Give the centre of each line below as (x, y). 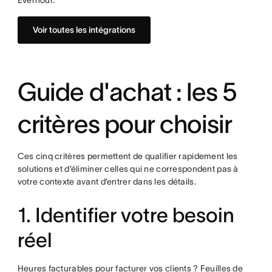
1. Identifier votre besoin (126, 215)
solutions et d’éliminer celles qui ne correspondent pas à (128, 169)
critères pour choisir (125, 124)
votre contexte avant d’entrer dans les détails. (107, 182)
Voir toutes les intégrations (84, 30)
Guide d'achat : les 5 (127, 92)
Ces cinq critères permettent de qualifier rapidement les (127, 156)
